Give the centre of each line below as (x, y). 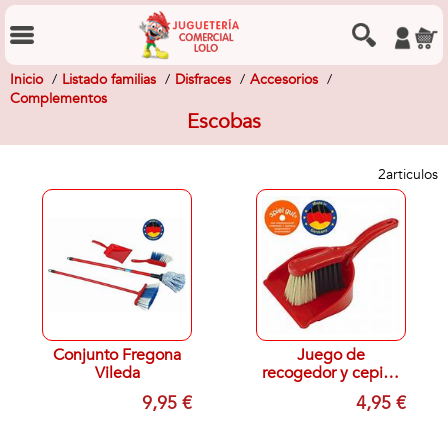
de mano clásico (331, 391)
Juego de (331, 355)
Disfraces (203, 79)
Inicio (26, 79)
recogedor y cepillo (331, 373)
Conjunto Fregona (117, 355)
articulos (412, 174)
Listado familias (109, 79)
